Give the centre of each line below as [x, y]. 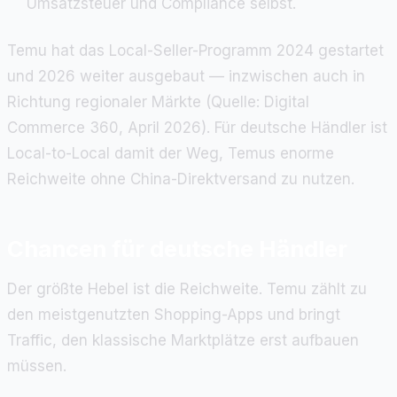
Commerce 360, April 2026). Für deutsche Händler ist [197, 128]
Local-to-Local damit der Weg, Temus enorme [171, 154]
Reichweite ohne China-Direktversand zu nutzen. [181, 179]
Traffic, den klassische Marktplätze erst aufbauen [183, 341]
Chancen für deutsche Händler [177, 249]
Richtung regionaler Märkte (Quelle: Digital [158, 102]
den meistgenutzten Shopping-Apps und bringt [174, 315]
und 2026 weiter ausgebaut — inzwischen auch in [186, 77]
